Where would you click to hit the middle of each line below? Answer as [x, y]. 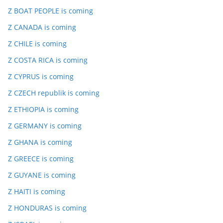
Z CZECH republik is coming [54, 93]
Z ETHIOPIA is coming [43, 109]
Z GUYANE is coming [42, 175]
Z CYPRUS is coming [41, 76]
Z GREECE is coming [41, 159]
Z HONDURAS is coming [47, 208]
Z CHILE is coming [37, 44]
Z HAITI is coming [37, 191]
